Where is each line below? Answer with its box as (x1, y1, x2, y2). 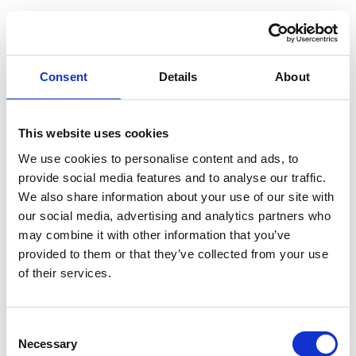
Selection (6, 339, 54, 354)
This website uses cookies (18, 126, 169, 140)
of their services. (18, 265, 111, 280)
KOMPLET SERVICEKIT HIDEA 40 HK (41, 183, 207, 195)
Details (158, 70, 198, 83)
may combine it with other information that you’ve (18, 227, 291, 242)
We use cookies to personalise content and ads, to (18, 151, 299, 165)
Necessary (18, 336, 77, 350)
